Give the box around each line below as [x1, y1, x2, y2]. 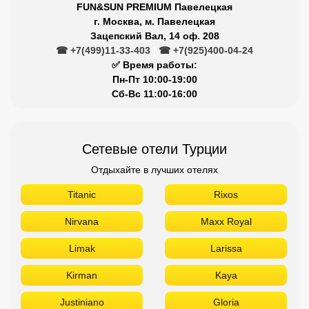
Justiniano [59, 297, 104, 308]
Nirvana [65, 216, 99, 227]
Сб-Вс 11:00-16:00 [112, 88, 197, 99]
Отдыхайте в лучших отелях [91, 164, 218, 175]
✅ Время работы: [112, 59, 197, 70]
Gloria [212, 297, 239, 308]
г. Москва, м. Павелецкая [94, 16, 215, 27]
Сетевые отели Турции [82, 141, 227, 157]
